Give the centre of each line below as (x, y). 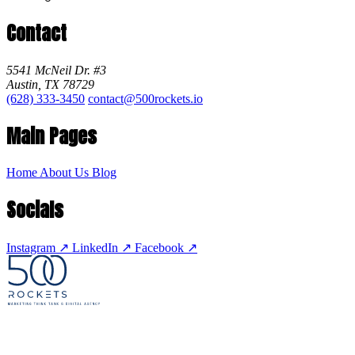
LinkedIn (95, 248)
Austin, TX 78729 (50, 84)
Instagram (31, 248)
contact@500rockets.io (145, 98)
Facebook (159, 248)
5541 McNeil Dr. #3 (56, 70)
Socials (35, 210)
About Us (66, 173)
